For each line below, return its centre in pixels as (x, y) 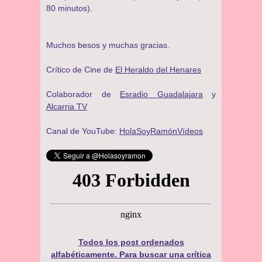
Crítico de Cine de (81, 70)
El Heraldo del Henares (158, 70)
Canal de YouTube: (83, 131)
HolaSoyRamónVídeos (161, 131)
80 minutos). (69, 8)
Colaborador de (83, 94)
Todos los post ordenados (131, 242)
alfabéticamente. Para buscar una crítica (131, 254)
